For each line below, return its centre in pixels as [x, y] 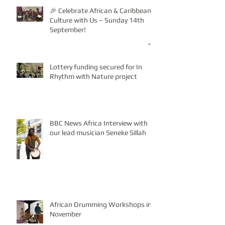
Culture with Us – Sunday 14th [97, 20]
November [66, 214]
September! [68, 29]
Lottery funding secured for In [96, 67]
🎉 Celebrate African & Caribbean [100, 10]
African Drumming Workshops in [101, 204]
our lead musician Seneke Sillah [98, 132]
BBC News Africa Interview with [99, 123]
